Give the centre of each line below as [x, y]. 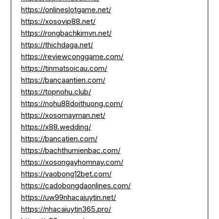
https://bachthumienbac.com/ [71, 150]
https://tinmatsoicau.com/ [64, 68]
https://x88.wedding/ [56, 127]
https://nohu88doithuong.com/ [72, 103]
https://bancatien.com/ [59, 138]
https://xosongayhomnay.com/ [72, 162]
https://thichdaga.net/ [57, 44]
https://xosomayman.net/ [63, 115]
